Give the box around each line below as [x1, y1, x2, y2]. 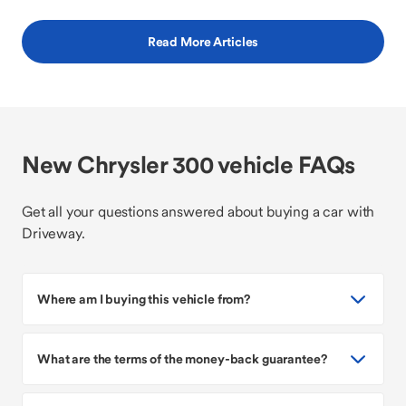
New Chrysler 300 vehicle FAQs [22, 150, 355, 179]
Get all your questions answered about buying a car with [22, 202, 375, 220]
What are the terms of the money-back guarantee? [37, 350, 327, 367]
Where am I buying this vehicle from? [37, 290, 250, 307]
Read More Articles [147, 34, 259, 50]
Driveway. [22, 224, 85, 242]
